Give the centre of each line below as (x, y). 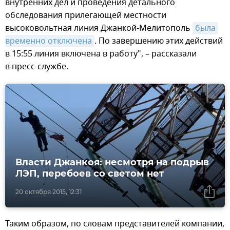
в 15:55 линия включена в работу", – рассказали (101, 54)
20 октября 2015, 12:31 (49, 191)
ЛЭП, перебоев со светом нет (90, 173)
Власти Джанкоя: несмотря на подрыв (112, 162)
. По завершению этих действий (159, 41)
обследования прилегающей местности (86, 16)
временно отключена (49, 41)
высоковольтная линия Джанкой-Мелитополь (99, 28)
